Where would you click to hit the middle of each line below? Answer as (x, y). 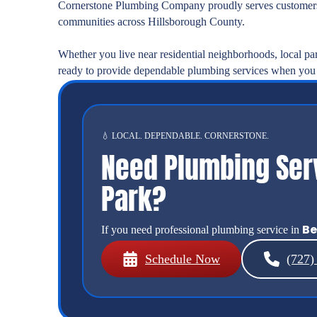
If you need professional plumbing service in (202, 230)
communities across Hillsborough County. (151, 22)
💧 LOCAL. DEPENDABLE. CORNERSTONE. (185, 136)
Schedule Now (183, 259)
